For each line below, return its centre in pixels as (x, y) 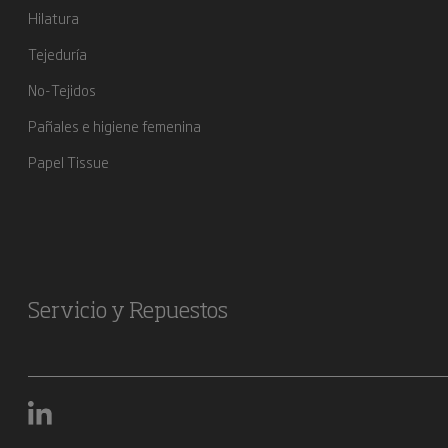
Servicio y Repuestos (128, 312)
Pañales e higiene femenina (114, 125)
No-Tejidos (62, 89)
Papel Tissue (68, 161)
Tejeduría (57, 53)
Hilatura (53, 17)
